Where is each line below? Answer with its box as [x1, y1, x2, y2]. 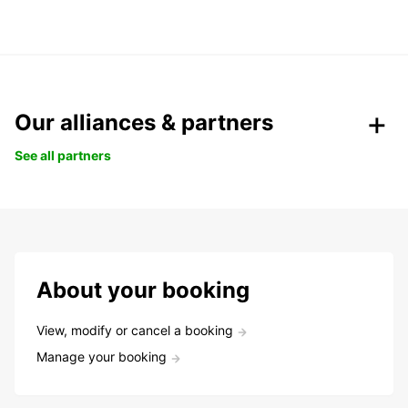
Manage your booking [36, 349, 167, 365]
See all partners [15, 148, 111, 164]
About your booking [36, 277, 250, 304]
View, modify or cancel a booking [36, 322, 233, 339]
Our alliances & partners [15, 109, 273, 137]
